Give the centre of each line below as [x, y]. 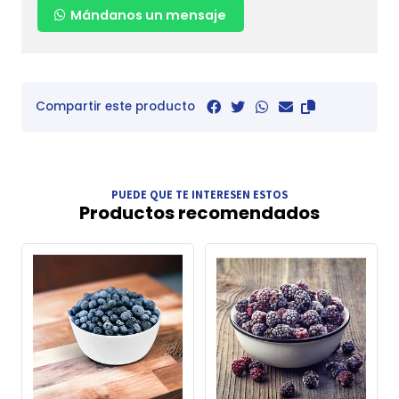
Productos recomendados [199, 213]
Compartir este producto [115, 107]
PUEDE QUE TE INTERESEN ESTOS [199, 194]
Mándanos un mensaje [147, 15]
